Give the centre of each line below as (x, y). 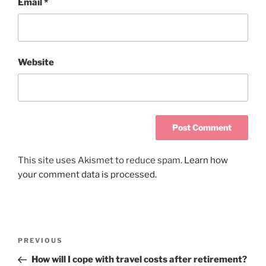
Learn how (206, 161)
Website (36, 62)
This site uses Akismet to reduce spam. (101, 161)
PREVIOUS (40, 241)
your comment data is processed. (87, 175)
